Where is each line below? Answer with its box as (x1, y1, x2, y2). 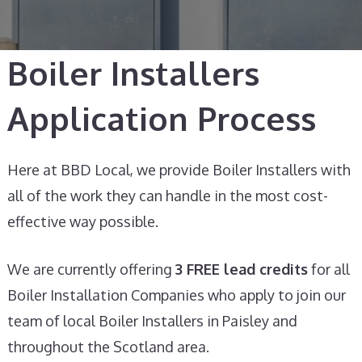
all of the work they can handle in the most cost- (7, 187, 328, 204)
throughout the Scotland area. (7, 338, 209, 356)
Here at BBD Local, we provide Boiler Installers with (7, 161, 351, 179)
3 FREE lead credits (175, 260, 308, 278)
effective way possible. (7, 213, 158, 230)
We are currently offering (7, 260, 175, 278)
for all (308, 260, 350, 278)
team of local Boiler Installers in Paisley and (7, 312, 297, 330)
